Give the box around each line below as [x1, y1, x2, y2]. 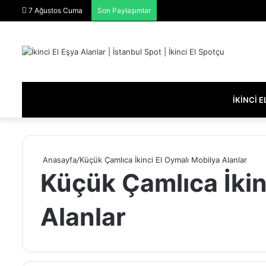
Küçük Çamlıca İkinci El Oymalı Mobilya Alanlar [80, 154, 247, 164]
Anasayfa [40, 154, 77, 164]
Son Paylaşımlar [97, 6, 151, 15]
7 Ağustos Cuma [27, 6, 83, 15]
